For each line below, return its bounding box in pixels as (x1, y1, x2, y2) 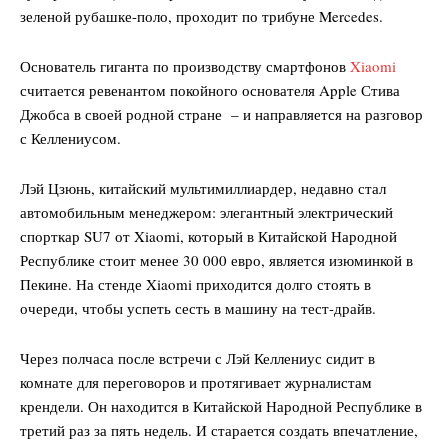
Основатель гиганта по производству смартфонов (20, 56, 350, 77)
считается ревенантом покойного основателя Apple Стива (20, 80, 400, 101)
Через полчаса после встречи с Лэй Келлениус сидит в (20, 348, 375, 369)
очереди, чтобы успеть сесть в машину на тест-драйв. (20, 298, 376, 319)
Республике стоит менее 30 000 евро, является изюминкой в (20, 250, 413, 271)
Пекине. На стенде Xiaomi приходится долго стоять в (20, 274, 371, 295)
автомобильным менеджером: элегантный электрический (20, 202, 393, 223)
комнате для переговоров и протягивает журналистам (20, 372, 372, 393)
